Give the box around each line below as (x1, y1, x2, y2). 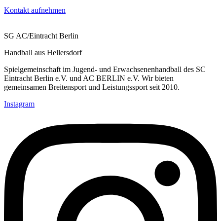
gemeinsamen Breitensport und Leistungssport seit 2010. (4, 83, 180, 92)
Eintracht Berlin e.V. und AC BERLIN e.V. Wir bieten (4, 74, 174, 83)
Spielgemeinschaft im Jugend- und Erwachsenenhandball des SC (4, 65, 206, 74)
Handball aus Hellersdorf (4, 48, 82, 57)
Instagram (4, 100, 35, 109)
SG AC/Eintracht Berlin (4, 32, 78, 40)
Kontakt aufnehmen (4, 6, 66, 15)
